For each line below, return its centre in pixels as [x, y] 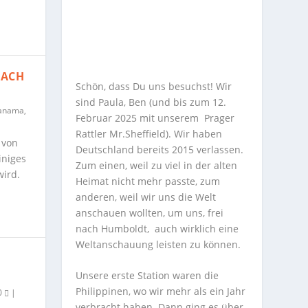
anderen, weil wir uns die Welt [146, 197]
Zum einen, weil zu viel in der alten [157, 165]
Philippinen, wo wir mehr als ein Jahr [161, 291]
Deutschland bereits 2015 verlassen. [160, 149]
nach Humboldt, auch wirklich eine [157, 228]
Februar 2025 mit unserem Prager [155, 118]
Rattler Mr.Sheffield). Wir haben [149, 133]
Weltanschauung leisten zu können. [158, 244]
